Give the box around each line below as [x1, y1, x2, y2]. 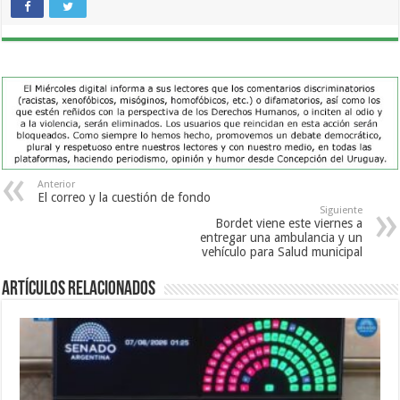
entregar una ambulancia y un [199, 230, 362, 246]
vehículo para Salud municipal [201, 245, 362, 260]
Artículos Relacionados [2, 279, 156, 301]
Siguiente [319, 204, 362, 217]
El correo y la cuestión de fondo [37, 190, 212, 205]
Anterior [37, 179, 76, 191]
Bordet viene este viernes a [214, 216, 362, 231]
